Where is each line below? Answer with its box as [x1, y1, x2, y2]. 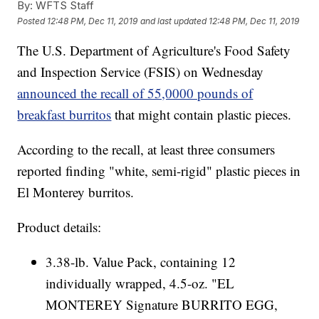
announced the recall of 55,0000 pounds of [17, 84, 253, 103]
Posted [17, 15, 48, 26]
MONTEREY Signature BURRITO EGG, [46, 296, 278, 314]
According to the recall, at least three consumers [17, 140, 276, 159]
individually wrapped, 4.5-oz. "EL [46, 274, 235, 293]
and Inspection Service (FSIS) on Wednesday [17, 63, 264, 81]
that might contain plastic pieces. [115, 105, 292, 124]
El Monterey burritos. [17, 183, 135, 202]
